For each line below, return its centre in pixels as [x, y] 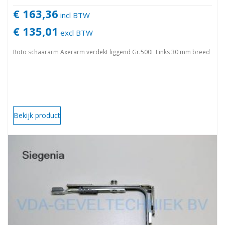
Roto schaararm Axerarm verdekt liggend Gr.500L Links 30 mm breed [111, 52]
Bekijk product [37, 115]
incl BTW [74, 15]
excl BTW [76, 32]
